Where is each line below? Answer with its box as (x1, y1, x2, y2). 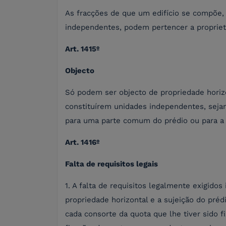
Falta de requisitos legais (65, 159, 158, 169)
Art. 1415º (65, 44, 99, 54)
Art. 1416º (65, 138, 99, 147)
